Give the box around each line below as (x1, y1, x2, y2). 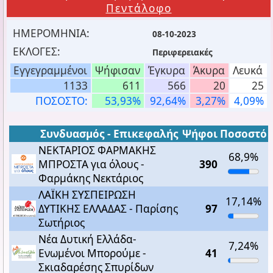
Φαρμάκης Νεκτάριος (38, 171, 143, 186)
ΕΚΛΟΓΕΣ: (13, 44, 60, 59)
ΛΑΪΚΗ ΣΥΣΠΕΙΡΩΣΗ (38, 188, 136, 202)
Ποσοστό (220, 127, 267, 141)
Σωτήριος (38, 216, 85, 230)
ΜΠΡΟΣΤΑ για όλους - (38, 157, 144, 172)
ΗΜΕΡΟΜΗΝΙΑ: (13, 26, 90, 41)
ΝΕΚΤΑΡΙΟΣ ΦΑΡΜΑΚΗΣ (38, 143, 156, 158)
